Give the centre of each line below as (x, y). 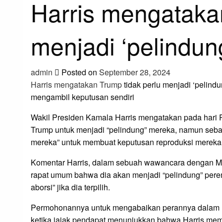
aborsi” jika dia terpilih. (70, 187)
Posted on (79, 72)
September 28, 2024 (135, 72)
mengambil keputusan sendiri (83, 97)
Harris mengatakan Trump (76, 85)
